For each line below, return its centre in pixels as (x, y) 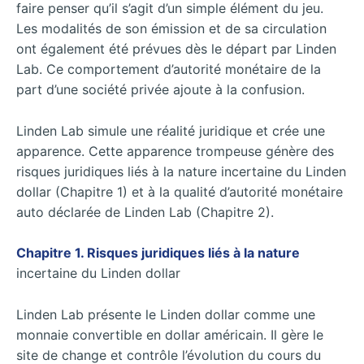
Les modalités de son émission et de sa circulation (171, 28)
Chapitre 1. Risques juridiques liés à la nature (158, 253)
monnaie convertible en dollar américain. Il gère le (170, 334)
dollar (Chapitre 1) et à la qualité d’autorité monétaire (180, 191)
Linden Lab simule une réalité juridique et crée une (171, 130)
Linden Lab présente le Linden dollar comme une (166, 314)
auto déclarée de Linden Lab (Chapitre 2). (145, 212)
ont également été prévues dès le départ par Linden (176, 48)
